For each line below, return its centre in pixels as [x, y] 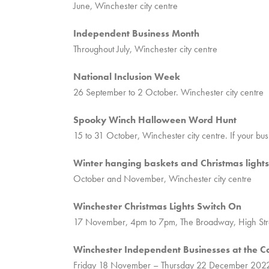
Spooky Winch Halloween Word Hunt [156, 120]
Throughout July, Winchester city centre [145, 49]
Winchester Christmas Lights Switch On [157, 206]
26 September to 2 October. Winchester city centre [168, 92]
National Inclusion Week [127, 77]
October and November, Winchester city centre [162, 179]
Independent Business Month [136, 33]
